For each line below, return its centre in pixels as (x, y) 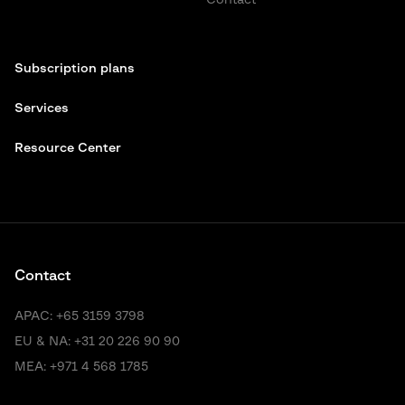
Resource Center (70, 148)
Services (42, 108)
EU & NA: (44, 342)
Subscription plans (75, 69)
